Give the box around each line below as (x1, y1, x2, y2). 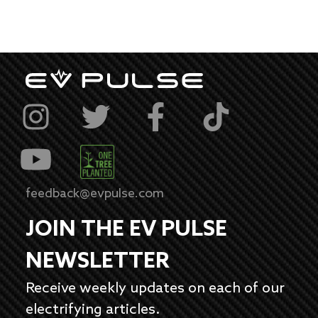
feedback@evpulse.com (25, 185, 164, 202)
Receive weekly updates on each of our (25, 280, 285, 297)
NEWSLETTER (25, 248, 169, 275)
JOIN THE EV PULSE (25, 216, 227, 243)
